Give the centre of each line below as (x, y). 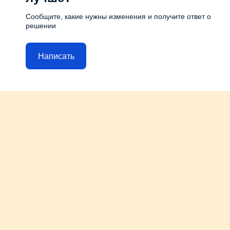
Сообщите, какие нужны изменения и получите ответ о (118, 16)
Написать (56, 56)
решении (41, 26)
